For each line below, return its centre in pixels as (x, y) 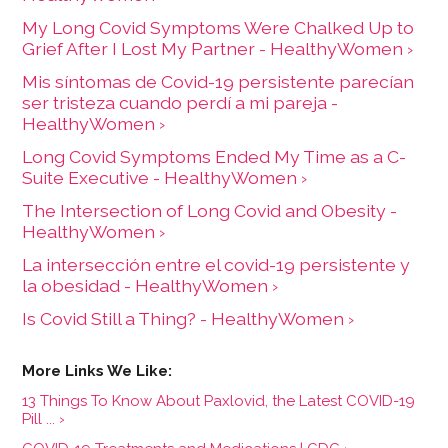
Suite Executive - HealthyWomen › (165, 177)
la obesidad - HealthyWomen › (150, 285)
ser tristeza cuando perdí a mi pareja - (180, 102)
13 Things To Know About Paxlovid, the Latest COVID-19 (219, 400)
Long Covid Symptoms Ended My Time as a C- (214, 156)
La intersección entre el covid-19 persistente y (216, 264)
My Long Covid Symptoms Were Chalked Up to (218, 27)
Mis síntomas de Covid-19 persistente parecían (218, 81)
